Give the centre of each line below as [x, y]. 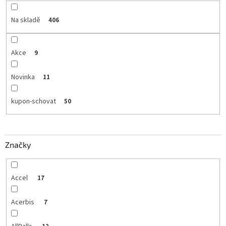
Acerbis [23, 203]
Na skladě [25, 20]
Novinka [23, 77]
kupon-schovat [33, 101]
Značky [18, 145]
